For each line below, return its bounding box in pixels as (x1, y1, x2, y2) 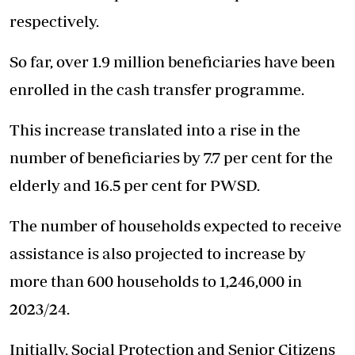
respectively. (10, 12, 99, 31)
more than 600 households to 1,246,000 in (10, 272, 302, 291)
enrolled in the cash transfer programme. (10, 80, 304, 99)
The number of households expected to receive (10, 216, 342, 235)
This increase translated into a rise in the (10, 120, 300, 139)
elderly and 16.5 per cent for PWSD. (10, 176, 260, 195)
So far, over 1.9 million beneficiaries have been (10, 52, 335, 71)
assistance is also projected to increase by (10, 244, 306, 263)
